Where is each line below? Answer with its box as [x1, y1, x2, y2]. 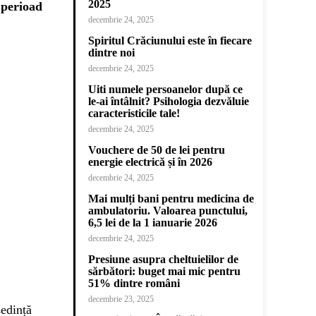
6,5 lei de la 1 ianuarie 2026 [88, 217, 217, 229]
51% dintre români [88, 277, 180, 289]
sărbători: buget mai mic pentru [88, 265, 241, 277]
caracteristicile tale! [88, 107, 180, 119]
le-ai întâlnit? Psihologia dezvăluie [88, 95, 249, 107]
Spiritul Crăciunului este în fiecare [88, 35, 252, 47]
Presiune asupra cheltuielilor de [88, 253, 238, 265]
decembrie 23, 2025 [88, 294, 154, 304]
